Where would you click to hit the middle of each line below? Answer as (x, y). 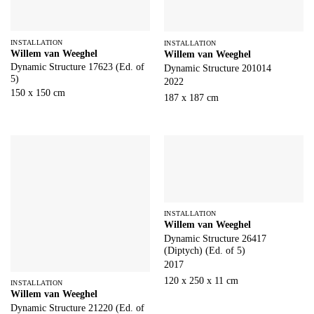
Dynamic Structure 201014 (217, 68)
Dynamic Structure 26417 (215, 239)
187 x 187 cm (191, 98)
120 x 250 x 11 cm (201, 280)
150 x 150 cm (37, 93)
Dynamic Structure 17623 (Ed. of (77, 67)
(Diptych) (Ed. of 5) (204, 251)
